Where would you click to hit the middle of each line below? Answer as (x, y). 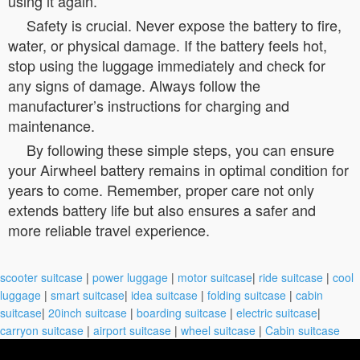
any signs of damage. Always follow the (134, 85)
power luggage (130, 277)
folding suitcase (247, 295)
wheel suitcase (218, 330)
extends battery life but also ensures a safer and (162, 209)
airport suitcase (132, 330)
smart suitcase (88, 295)
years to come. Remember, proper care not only (161, 189)
